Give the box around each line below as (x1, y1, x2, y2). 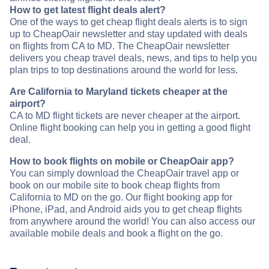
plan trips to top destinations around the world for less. (10, 64, 238, 75)
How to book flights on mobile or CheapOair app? (10, 156, 234, 166)
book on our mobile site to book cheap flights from (10, 180, 220, 190)
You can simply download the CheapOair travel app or (10, 168, 239, 178)
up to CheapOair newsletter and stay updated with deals (10, 28, 247, 39)
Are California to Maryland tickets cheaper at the (10, 86, 228, 97)
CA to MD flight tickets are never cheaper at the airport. (10, 110, 240, 121)
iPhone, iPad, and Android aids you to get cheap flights (10, 204, 242, 214)
